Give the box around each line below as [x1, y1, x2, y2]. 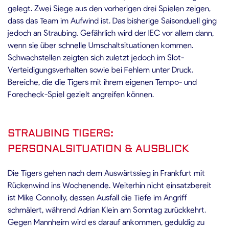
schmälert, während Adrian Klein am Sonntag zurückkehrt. [8, 204, 206, 214]
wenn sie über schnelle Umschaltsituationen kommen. [8, 40, 193, 50]
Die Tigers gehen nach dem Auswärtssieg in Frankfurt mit [8, 168, 205, 177]
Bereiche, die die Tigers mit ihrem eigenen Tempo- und [8, 77, 197, 86]
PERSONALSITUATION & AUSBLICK [8, 142, 189, 155]
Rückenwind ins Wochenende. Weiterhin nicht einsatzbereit [8, 180, 212, 190]
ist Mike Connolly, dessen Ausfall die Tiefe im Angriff [8, 192, 187, 202]
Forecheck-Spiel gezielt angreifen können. [8, 89, 154, 99]
